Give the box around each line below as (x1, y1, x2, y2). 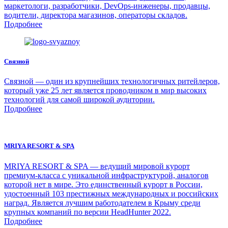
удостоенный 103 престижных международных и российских (4, 189, 218, 198)
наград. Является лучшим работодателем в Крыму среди (4, 198, 201, 207)
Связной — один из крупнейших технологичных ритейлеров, (4, 77, 220, 86)
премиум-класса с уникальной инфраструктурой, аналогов (4, 170, 209, 180)
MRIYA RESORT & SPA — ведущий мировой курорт (4, 161, 190, 170)
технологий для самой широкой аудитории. (4, 95, 155, 104)
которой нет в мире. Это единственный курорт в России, (4, 180, 203, 189)
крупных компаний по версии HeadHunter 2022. (4, 207, 171, 216)
